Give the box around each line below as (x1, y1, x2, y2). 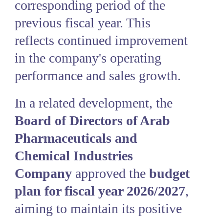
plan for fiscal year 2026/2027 (15, 183, 185, 198)
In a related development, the (15, 95, 173, 110)
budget (149, 166, 190, 181)
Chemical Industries (15, 148, 133, 163)
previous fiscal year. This (15, 15, 151, 30)
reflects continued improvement (15, 33, 188, 48)
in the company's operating (15, 50, 161, 66)
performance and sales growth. (15, 68, 181, 83)
